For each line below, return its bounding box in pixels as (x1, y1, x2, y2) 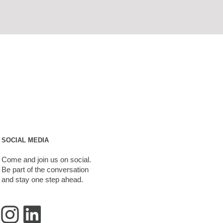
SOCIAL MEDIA (1, 136, 49, 144)
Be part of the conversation (1, 165, 89, 174)
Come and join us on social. (1, 155, 91, 164)
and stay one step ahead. (1, 175, 83, 184)
